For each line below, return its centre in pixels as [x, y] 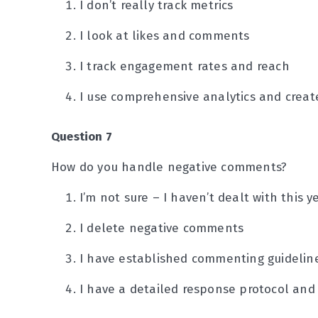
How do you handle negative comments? [169, 167]
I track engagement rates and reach [185, 66]
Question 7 [82, 137]
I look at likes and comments [165, 36]
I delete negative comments [162, 228]
